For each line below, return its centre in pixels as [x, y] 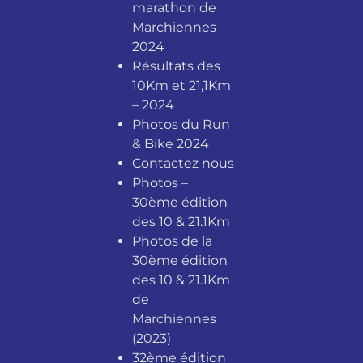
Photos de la [172, 241]
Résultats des [176, 66]
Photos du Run [181, 124]
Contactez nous [183, 163]
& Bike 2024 [170, 143]
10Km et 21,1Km [181, 85]
